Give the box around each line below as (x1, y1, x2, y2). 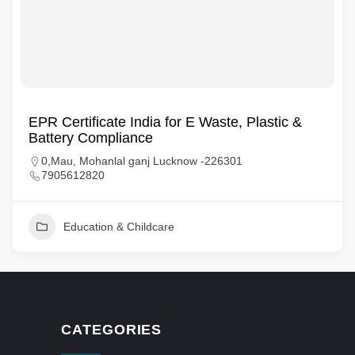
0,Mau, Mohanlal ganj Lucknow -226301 (41, 155, 242, 167)
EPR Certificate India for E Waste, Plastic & (29, 114, 302, 130)
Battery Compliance (29, 130, 153, 146)
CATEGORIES (61, 322, 162, 338)
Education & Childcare (63, 220, 174, 233)
